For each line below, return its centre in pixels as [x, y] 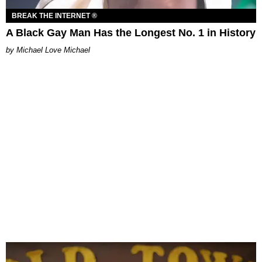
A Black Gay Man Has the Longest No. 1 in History [131, 32]
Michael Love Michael [53, 50]
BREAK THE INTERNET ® [54, 15]
